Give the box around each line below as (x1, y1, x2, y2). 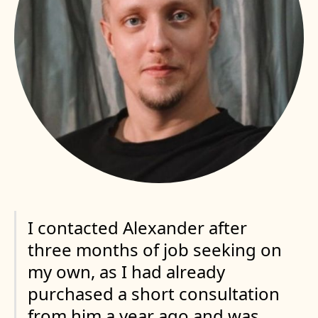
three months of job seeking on (27, 237, 282, 261)
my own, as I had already (27, 259, 225, 283)
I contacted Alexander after (27, 215, 247, 239)
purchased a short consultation (27, 281, 280, 305)
